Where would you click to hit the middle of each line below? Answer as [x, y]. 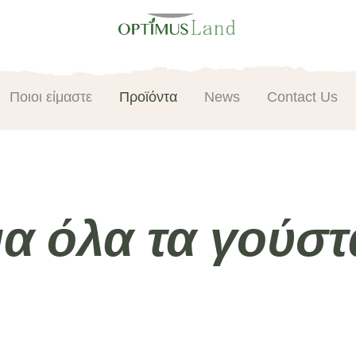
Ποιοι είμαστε [50, 97]
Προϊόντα [148, 97]
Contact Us [302, 97]
